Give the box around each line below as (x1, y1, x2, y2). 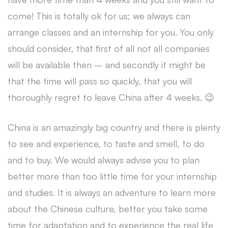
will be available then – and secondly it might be (8, 59, 206, 70)
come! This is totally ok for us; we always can (8, 10, 190, 21)
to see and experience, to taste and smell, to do (8, 138, 205, 149)
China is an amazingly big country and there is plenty (8, 122, 220, 133)
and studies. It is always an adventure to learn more (8, 187, 216, 198)
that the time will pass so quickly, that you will (8, 75, 192, 87)
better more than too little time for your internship (8, 170, 217, 182)
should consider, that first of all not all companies (8, 43, 210, 54)
